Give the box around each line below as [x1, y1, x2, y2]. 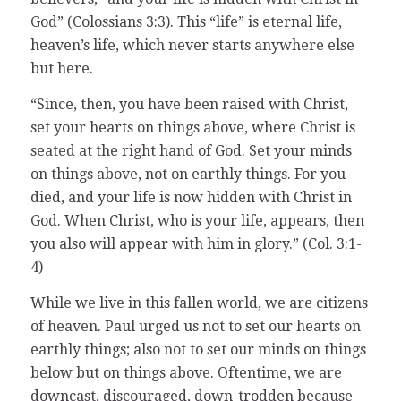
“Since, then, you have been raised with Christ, [30, 95, 348, 113]
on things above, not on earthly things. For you [30, 165, 346, 183]
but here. [30, 60, 93, 78]
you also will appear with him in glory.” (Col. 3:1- [30, 235, 362, 252]
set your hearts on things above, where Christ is [30, 118, 355, 136]
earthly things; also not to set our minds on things [30, 340, 366, 358]
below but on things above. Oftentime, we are [30, 363, 342, 381]
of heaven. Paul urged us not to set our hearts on [30, 317, 361, 335]
